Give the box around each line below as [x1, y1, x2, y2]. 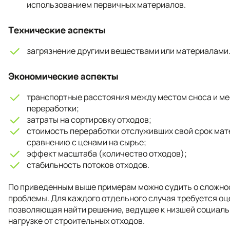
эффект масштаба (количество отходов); [27, 147, 187, 159]
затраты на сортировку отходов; [27, 113, 151, 125]
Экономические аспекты [8, 71, 118, 82]
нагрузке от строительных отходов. [8, 215, 145, 226]
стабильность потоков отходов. [27, 159, 149, 170]
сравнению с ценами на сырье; [27, 136, 146, 148]
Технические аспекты [8, 25, 105, 35]
